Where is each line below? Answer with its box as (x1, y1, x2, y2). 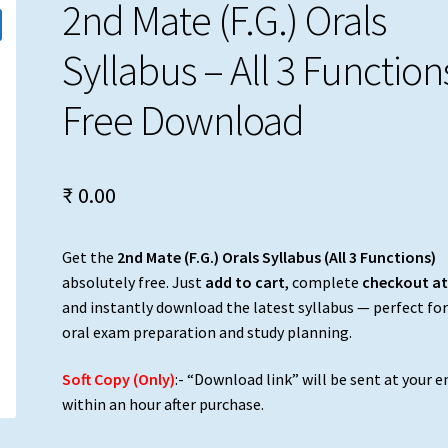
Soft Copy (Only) (62, 369, 176, 390)
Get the (62, 246, 118, 267)
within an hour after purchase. (62, 394, 265, 415)
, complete (285, 271, 363, 292)
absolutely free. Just (62, 271, 206, 292)
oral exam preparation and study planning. (62, 321, 353, 342)
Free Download (62, 93, 305, 146)
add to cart (205, 271, 286, 292)
